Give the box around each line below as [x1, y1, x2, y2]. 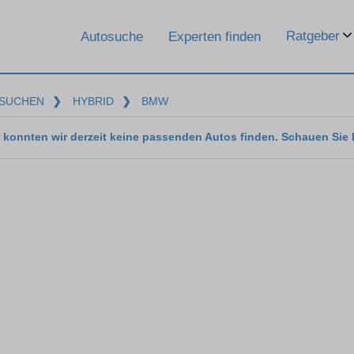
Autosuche [81, 28, 143, 44]
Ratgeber [286, 28, 340, 43]
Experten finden [168, 28, 261, 44]
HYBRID [72, 95, 114, 107]
